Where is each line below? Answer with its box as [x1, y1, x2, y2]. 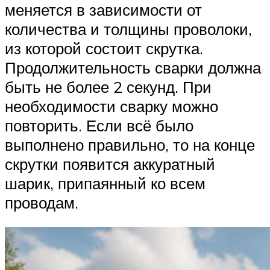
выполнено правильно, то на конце [5, 134, 255, 154]
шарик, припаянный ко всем [5, 173, 206, 193]
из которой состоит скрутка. [5, 38, 203, 58]
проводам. [5, 192, 78, 212]
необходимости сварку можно [5, 96, 218, 116]
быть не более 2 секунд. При [5, 77, 212, 96]
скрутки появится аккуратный [5, 154, 215, 174]
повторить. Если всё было [5, 115, 193, 135]
